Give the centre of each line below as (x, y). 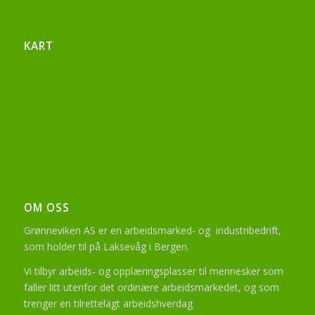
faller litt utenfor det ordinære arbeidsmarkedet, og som (151, 287)
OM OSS (46, 207)
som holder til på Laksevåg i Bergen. (106, 246)
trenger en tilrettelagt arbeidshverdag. (109, 303)
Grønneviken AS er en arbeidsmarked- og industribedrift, (152, 230)
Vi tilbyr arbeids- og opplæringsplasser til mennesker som (153, 271)
